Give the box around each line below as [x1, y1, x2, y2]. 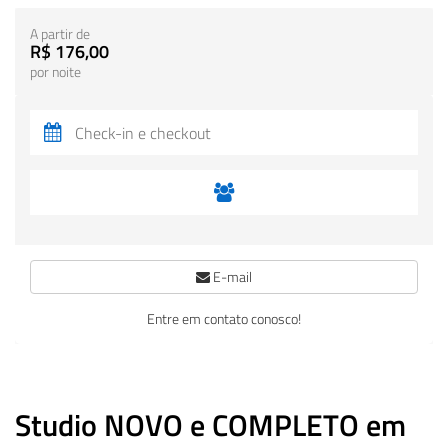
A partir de [30, 24, 90, 44]
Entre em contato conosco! [147, 308, 301, 329]
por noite [30, 62, 81, 82]
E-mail [210, 266, 252, 287]
